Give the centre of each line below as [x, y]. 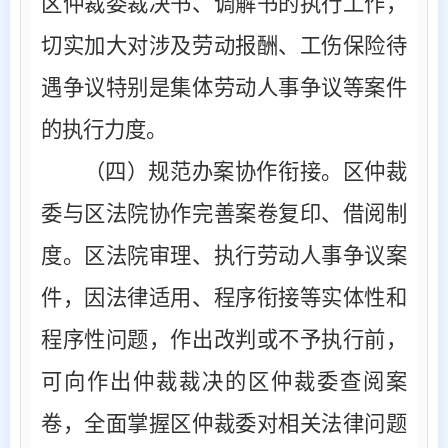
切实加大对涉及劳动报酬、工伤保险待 [224, 45]
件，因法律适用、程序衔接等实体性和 [224, 297]
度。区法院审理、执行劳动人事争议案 [224, 255]
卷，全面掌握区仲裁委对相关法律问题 [224, 423]
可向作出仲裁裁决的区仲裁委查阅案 [224, 381]
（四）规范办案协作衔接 [202, 171]
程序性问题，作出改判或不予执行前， [224, 339]
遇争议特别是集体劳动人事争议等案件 [224, 87]
